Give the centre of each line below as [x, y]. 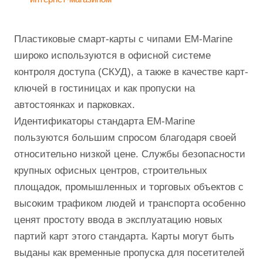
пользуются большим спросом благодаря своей [125, 138]
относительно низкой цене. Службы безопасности [130, 154]
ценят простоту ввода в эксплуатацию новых [118, 220]
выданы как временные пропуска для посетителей [129, 253]
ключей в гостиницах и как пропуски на [104, 88]
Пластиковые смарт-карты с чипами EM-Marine [123, 39]
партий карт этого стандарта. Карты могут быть [124, 236]
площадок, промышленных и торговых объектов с [129, 187]
